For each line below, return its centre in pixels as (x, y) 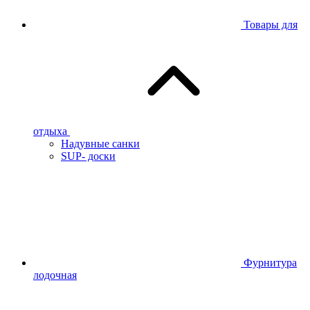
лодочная (55, 275)
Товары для (271, 25)
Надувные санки (100, 144)
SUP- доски (88, 156)
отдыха (50, 131)
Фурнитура (270, 263)
